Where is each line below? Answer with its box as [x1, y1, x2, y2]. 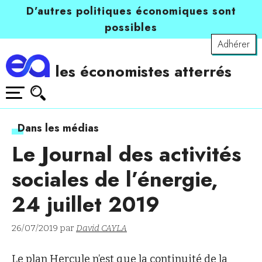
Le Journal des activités [12, 139, 241, 170]
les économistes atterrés [55, 60, 232, 82]
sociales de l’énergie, [12, 164, 218, 195]
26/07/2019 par [12, 223, 76, 234]
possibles [105, 20, 157, 35]
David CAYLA [76, 223, 127, 234]
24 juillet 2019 [12, 189, 160, 220]
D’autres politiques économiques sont [26, 4, 236, 19]
